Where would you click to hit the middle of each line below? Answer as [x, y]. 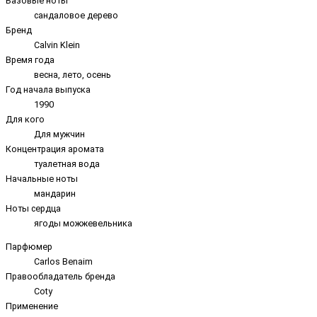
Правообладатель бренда [60, 277]
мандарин [55, 193]
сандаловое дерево [76, 15]
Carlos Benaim [63, 262]
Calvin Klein [57, 45]
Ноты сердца [33, 208]
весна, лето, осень [73, 74]
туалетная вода [67, 163]
